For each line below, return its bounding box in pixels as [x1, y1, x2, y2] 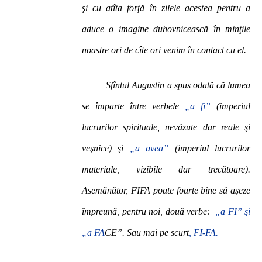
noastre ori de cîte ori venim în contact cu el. [82, 45, 246, 55]
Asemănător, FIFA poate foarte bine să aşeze [82, 185, 250, 195]
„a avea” [129, 143, 175, 153]
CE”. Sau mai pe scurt [105, 227, 189, 237]
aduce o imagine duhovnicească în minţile [82, 24, 250, 34]
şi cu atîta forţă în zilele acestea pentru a [82, 3, 250, 13]
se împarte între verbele [82, 101, 185, 111]
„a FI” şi [215, 206, 250, 216]
